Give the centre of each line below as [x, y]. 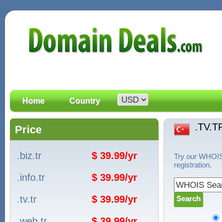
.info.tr [31, 177]
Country [85, 101]
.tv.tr [27, 199]
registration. [193, 165]
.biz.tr [29, 156]
